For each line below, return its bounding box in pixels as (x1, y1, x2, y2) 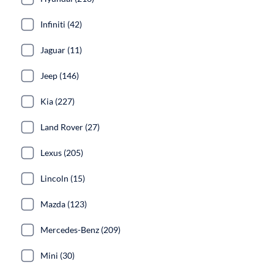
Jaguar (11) (40, 45, 82, 55)
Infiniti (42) (40, 19, 82, 29)
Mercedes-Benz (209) (40, 224, 120, 235)
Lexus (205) (40, 147, 83, 158)
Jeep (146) (40, 70, 79, 81)
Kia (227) (40, 96, 75, 106)
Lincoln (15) (40, 173, 85, 183)
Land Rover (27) (40, 122, 100, 132)
